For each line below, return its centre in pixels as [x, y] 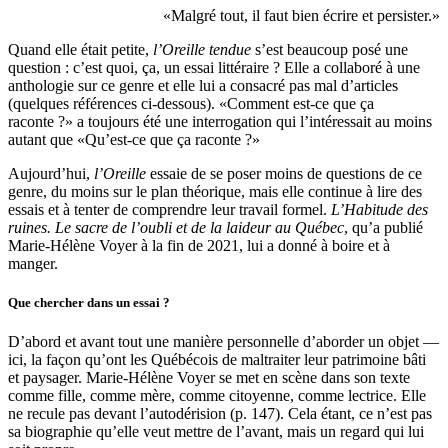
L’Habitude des [379, 209]
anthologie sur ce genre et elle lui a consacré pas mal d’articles [203, 85]
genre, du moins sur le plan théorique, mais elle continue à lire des [215, 191]
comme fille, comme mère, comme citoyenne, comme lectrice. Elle [217, 395]
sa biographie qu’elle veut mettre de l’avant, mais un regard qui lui [216, 431]
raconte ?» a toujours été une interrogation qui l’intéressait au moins [220, 121]
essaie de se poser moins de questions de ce [284, 173]
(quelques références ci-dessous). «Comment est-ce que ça [191, 103]
